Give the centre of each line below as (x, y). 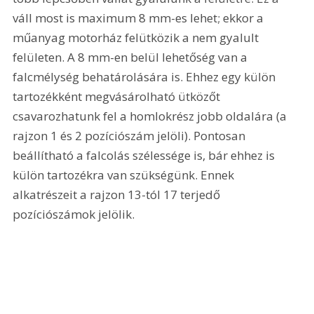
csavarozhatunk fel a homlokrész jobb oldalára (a (151, 116)
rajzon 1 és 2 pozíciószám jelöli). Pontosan (131, 135)
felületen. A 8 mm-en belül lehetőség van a (132, 57)
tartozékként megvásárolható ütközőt (118, 96)
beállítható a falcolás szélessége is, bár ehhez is (145, 155)
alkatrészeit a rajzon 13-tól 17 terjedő (118, 194)
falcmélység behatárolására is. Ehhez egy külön (146, 76)
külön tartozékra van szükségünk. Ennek (125, 175)
